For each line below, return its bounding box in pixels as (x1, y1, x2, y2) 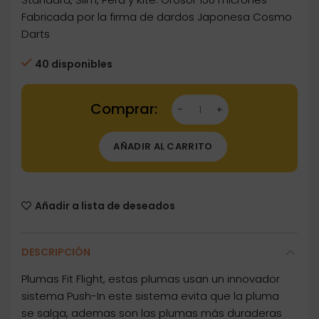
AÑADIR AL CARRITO (113, 140, 213, 154)
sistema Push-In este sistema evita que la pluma (21, 288, 279, 304)
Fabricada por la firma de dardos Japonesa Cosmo (21, 9, 292, 25)
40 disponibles (35, 57, 113, 72)
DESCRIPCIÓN (21, 245, 90, 260)
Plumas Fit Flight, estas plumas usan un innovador (21, 271, 280, 287)
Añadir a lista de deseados (35, 199, 175, 214)
